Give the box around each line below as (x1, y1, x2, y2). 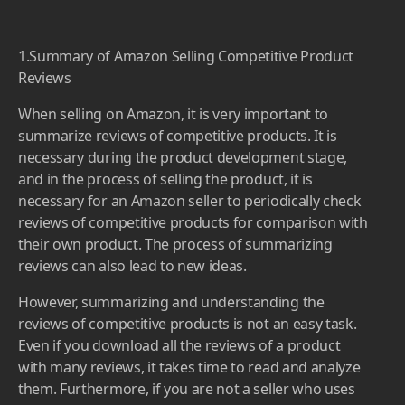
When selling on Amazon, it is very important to (18, 104, 328, 125)
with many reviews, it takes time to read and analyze (18, 357, 361, 378)
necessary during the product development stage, (18, 147, 347, 168)
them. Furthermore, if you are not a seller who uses (18, 379, 355, 400)
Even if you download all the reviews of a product (18, 335, 341, 356)
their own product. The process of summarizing (18, 234, 333, 255)
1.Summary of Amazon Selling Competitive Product (18, 46, 353, 67)
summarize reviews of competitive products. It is (18, 126, 337, 146)
